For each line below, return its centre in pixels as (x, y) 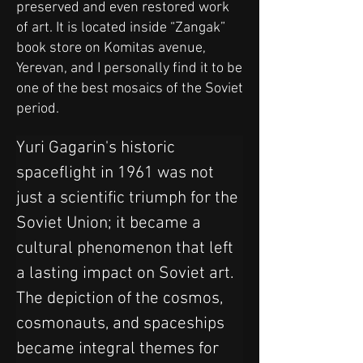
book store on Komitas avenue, (111, 48)
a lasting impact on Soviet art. (127, 273)
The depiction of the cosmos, (122, 299)
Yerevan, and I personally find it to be (129, 68)
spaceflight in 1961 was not (117, 173)
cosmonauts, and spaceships (122, 324)
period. (38, 109)
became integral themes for (120, 349)
